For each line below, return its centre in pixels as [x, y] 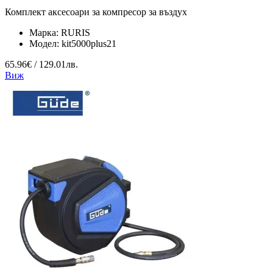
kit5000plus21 [89, 43]
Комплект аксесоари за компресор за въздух [96, 12]
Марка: [45, 32]
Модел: [45, 43]
